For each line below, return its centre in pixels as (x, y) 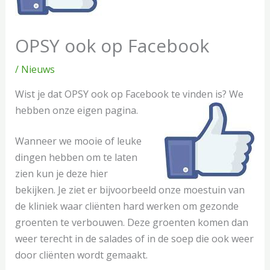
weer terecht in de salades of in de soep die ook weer (134, 239)
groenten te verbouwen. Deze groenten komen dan (131, 222)
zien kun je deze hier (61, 174)
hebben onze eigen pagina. (76, 110)
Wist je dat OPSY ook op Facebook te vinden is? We (129, 94)
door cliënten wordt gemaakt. (81, 255)
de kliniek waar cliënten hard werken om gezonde (127, 206)
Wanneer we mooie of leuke (78, 141)
